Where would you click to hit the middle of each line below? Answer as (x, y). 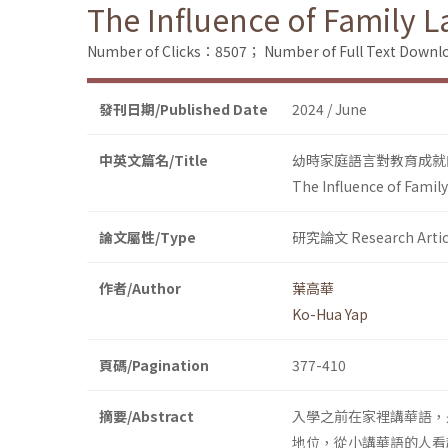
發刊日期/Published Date (183, 109)
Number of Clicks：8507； (174, 51)
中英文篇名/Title (153, 160)
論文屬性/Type (147, 237)
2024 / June (329, 109)
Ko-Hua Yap (330, 314)
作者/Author (140, 288)
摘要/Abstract (146, 416)
